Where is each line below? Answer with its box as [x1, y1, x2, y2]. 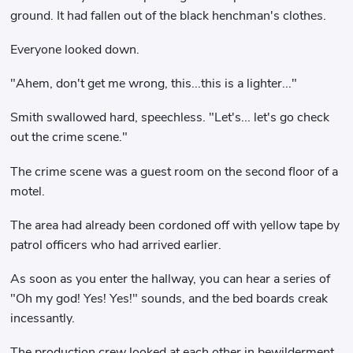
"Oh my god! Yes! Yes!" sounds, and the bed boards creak [10, 289, 329, 307]
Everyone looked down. [10, 40, 140, 58]
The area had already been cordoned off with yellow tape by [10, 216, 340, 234]
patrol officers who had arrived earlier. [10, 236, 222, 254]
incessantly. [10, 309, 76, 327]
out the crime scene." [10, 128, 128, 147]
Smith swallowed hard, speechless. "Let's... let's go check [10, 109, 330, 127]
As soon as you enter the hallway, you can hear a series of [10, 269, 331, 288]
